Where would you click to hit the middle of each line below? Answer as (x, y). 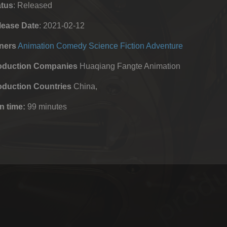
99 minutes (46, 107)
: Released (33, 5)
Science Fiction (117, 46)
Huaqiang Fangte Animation (129, 66)
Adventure (164, 46)
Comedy (71, 46)
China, (84, 86)
